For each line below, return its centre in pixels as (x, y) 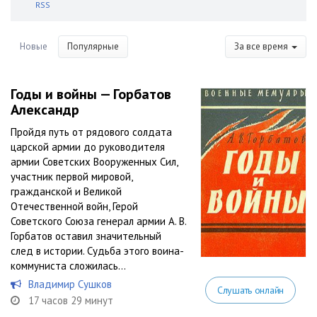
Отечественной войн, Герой (74, 206)
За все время (262, 46)
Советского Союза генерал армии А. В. (98, 221)
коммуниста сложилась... (68, 266)
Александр (45, 110)
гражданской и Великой (66, 191)
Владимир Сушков (70, 284)
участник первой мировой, (71, 177)
